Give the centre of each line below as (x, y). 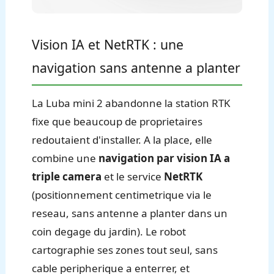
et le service (133, 177)
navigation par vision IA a (165, 158)
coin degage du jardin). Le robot (109, 232)
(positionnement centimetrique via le (122, 195)
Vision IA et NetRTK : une (108, 45)
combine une (65, 158)
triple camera (67, 177)
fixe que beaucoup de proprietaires (117, 122)
